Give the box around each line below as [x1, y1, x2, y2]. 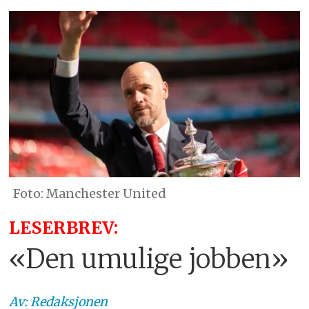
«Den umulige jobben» [9, 243, 289, 276]
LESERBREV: [9, 217, 123, 239]
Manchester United [46, 186, 166, 202]
